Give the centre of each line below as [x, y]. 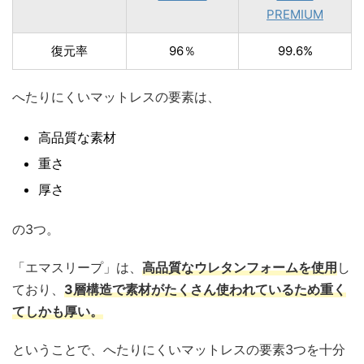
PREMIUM [295, 14]
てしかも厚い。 [58, 311]
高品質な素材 [77, 137]
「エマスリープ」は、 [77, 267]
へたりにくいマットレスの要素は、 [116, 96]
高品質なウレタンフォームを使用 [240, 267]
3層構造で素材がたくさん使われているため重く [205, 289]
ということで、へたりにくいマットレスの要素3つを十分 [179, 349]
